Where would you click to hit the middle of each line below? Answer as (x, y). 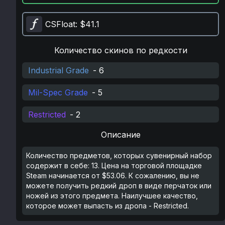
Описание (121, 135)
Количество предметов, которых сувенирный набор (119, 155)
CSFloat (60, 24)
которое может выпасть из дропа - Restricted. (107, 206)
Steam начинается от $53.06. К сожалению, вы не (113, 176)
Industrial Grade (59, 70)
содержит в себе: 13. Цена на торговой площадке (114, 165)
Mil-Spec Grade (58, 92)
